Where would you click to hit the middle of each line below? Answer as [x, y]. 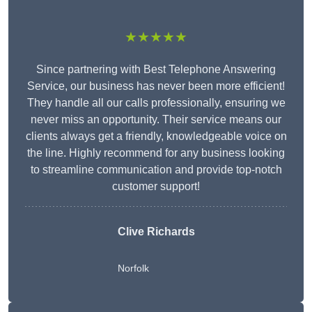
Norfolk [133, 268]
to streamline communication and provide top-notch [156, 170]
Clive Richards [156, 232]
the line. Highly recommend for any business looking [156, 153]
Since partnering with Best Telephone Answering [156, 70]
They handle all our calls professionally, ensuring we [156, 103]
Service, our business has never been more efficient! [156, 86]
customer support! [156, 187]
